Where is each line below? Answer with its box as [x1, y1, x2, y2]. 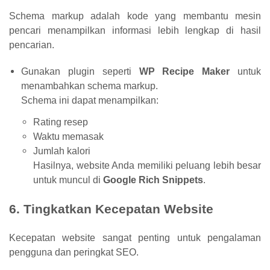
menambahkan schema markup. [21, 81, 158, 91]
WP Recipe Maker [139, 66, 230, 77]
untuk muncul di [33, 175, 103, 185]
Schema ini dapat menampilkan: [21, 95, 159, 105]
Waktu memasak [33, 131, 104, 142]
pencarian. [9, 40, 54, 50]
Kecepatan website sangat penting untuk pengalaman [9, 233, 261, 243]
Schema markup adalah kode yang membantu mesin [9, 11, 261, 21]
